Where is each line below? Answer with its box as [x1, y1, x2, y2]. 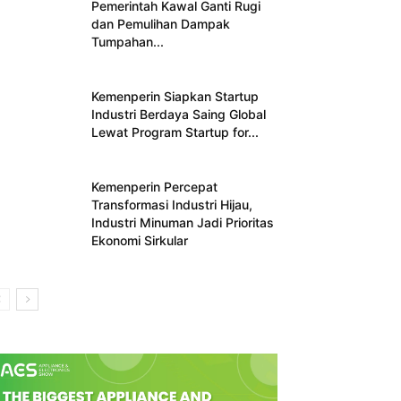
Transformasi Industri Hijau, [91, 197, 252, 213]
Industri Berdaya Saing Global [91, 107, 266, 123]
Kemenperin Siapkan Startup [91, 89, 259, 105]
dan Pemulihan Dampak [91, 16, 230, 32]
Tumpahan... [91, 34, 164, 50]
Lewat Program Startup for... [91, 124, 259, 141]
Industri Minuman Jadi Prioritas [91, 215, 274, 231]
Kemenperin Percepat [91, 179, 218, 195]
